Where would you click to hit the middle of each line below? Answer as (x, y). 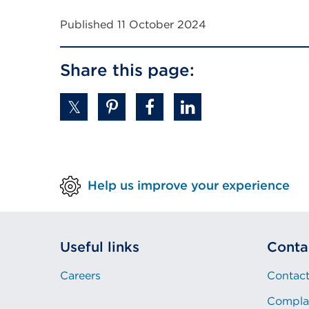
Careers (80, 276)
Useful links (100, 247)
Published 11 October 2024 (133, 25)
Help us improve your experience (189, 185)
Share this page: (127, 70)
